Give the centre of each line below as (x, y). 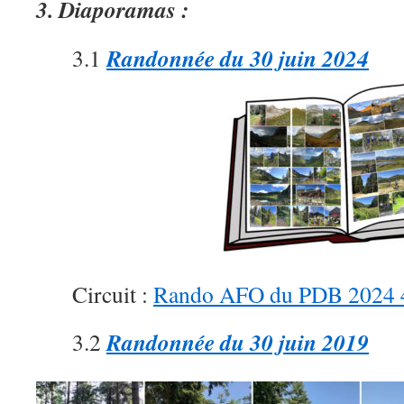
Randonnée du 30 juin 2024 (238, 57)
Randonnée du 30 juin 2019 (238, 341)
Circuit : (113, 294)
